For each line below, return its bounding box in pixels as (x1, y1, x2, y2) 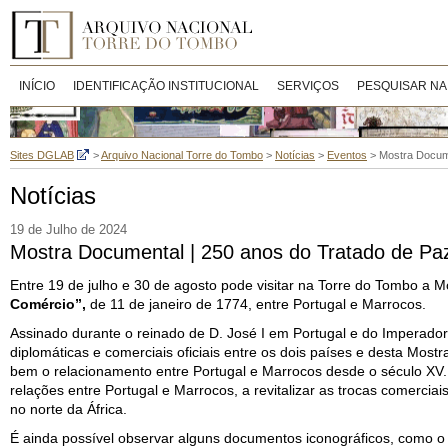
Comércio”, (10, 296, 86, 312)
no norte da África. (10, 401, 127, 417)
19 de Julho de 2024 (10, 223, 127, 237)
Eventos (327, 149, 367, 161)
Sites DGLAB (10, 149, 74, 161)
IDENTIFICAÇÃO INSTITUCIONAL (73, 79, 259, 93)
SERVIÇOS (277, 79, 339, 93)
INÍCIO (19, 79, 55, 93)
